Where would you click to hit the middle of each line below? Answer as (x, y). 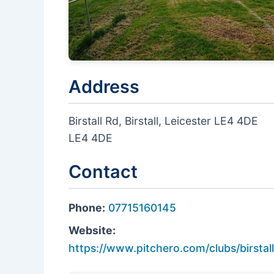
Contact (103, 171)
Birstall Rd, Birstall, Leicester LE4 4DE (163, 120)
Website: (92, 230)
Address (104, 86)
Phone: (87, 207)
